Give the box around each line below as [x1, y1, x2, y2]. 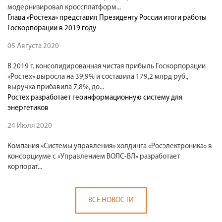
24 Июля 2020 [7, 122, 52, 130]
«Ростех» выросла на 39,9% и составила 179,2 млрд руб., [7, 73, 188, 81]
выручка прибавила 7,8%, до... [7, 83, 104, 91]
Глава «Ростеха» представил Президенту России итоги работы [7, 14, 207, 22]
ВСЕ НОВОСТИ [88, 196, 134, 204]
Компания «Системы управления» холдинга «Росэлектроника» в [7, 142, 212, 150]
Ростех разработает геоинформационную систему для [7, 94, 182, 102]
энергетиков [7, 104, 49, 112]
